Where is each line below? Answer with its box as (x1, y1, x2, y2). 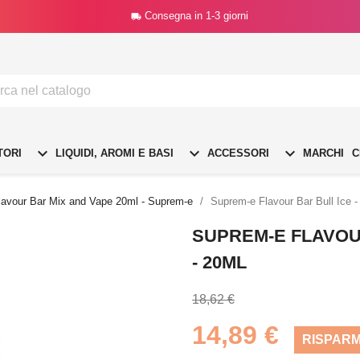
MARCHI (300, 146, 344, 159)
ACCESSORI (204, 146, 269, 159)
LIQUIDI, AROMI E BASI (52, 146, 174, 159)
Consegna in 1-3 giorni (144, 10, 248, 22)
